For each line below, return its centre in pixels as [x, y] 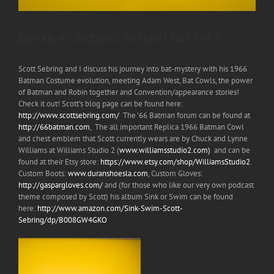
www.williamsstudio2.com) [165, 150]
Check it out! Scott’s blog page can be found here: [101, 104]
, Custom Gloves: [175, 173]
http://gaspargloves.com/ [61, 185]
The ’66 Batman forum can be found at [185, 115]
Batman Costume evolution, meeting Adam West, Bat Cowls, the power [135, 80]
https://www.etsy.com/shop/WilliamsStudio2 [175, 162]
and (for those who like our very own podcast [178, 185]
